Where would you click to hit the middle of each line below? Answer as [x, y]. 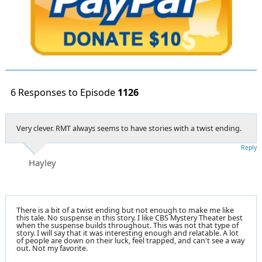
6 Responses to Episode [64, 92]
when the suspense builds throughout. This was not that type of [127, 225]
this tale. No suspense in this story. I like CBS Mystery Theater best [130, 218]
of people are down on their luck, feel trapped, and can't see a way [130, 240]
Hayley [42, 162]
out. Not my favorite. [52, 248]
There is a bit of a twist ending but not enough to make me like [125, 210]
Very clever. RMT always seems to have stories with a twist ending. [129, 128]
